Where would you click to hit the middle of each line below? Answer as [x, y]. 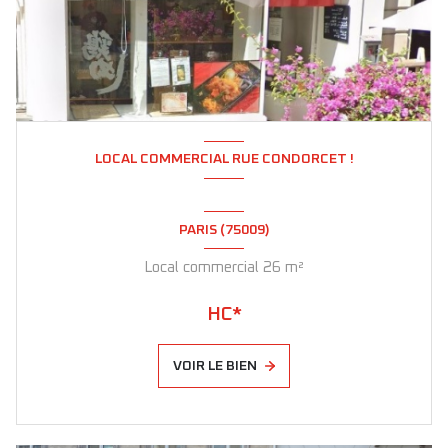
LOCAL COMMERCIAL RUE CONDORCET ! [224, 159]
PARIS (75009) [224, 229]
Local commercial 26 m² [294, 268]
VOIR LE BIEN [215, 366]
